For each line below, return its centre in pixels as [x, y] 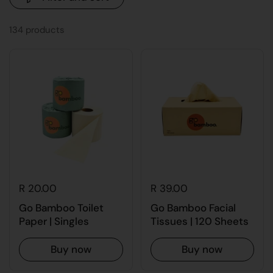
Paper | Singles [54, 221]
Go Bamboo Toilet [61, 207]
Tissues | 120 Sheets [199, 221]
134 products [37, 30]
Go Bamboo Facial [193, 207]
